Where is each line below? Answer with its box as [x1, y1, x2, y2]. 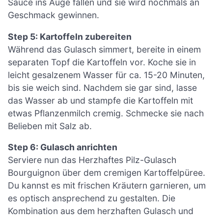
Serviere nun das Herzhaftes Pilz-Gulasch [8, 155, 176, 165]
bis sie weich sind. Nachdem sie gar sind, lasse [8, 82, 197, 93]
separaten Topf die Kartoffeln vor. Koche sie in [8, 56, 196, 67]
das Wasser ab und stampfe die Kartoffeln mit [8, 95, 193, 106]
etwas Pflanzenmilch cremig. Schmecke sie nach [8, 108, 204, 118]
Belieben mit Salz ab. [8, 120, 92, 131]
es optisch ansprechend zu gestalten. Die [8, 193, 175, 204]
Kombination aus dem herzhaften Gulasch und [8, 206, 193, 217]
